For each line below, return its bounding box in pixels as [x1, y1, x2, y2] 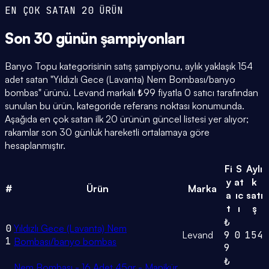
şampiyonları [100, 29, 186, 47]
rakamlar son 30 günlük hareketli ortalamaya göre [5, 126, 210, 139]
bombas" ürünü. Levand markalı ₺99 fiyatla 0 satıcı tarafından [5, 86, 258, 99]
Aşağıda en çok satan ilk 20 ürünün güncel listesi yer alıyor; [5, 113, 249, 125]
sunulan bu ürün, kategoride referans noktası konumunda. [5, 100, 244, 112]
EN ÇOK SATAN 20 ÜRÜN [5, 4, 123, 17]
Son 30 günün [5, 29, 100, 47]
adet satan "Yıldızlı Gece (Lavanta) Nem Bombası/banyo [5, 73, 235, 86]
